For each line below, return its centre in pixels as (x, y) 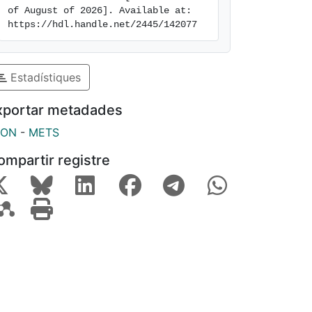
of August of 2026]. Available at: (100, 10)
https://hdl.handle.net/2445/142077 (102, 24)
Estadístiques (44, 77)
